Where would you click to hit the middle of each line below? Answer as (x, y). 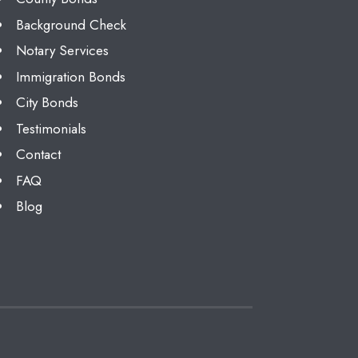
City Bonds (47, 103)
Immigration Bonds (70, 76)
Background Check (71, 24)
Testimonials (51, 128)
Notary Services (62, 51)
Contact (38, 155)
